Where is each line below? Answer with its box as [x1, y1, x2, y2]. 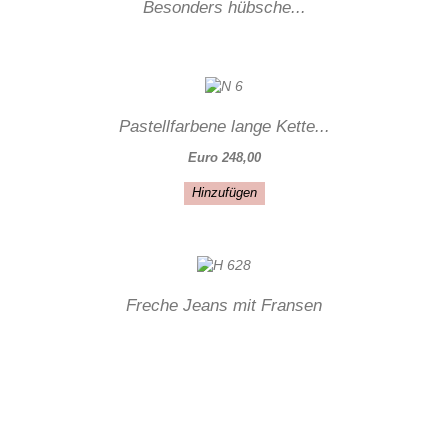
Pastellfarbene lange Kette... [118, 116, 330, 136]
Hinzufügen [192, 184, 257, 200]
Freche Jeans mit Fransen [126, 296, 322, 316]
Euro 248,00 [187, 149, 261, 165]
